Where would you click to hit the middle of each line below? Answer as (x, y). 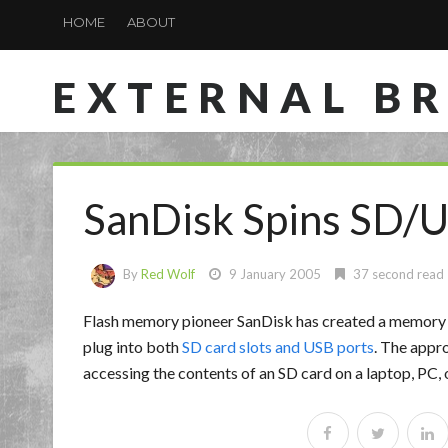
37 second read (397, 274)
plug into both (132, 346)
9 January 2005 (275, 274)
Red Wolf (168, 274)
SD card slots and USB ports (278, 346)
